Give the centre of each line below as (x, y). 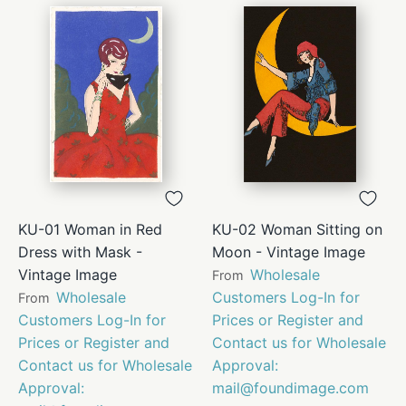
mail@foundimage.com (290, 387)
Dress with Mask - (80, 251)
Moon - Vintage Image (289, 251)
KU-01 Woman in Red (90, 229)
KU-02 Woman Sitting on (297, 229)
